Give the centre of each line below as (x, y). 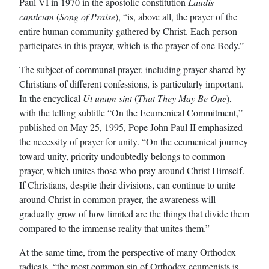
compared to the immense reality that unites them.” (114, 228)
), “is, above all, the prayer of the (176, 16)
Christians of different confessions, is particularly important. (131, 83)
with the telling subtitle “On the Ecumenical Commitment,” (131, 112)
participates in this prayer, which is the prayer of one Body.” (131, 45)
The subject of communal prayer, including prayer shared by (132, 69)
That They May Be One (182, 98)
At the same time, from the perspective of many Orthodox (128, 252)
